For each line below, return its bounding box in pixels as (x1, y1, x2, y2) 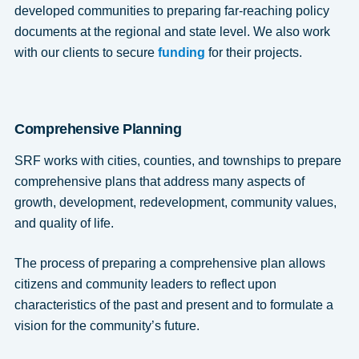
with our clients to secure (14, 45, 158, 59)
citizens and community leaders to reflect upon (14, 276, 276, 291)
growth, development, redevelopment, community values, (14, 195, 337, 209)
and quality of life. (14, 216, 114, 230)
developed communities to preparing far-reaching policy (14, 3, 329, 18)
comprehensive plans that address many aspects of (14, 174, 305, 188)
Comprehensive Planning (14, 120, 182, 137)
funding (157, 45, 208, 59)
